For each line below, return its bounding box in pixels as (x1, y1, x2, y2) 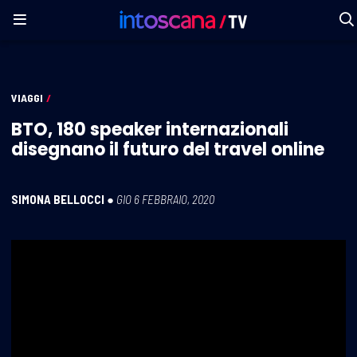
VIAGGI (11, 91, 43, 104)
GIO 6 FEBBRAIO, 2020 (116, 191, 214, 206)
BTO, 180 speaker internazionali (11, 116, 288, 142)
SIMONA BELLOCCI (11, 191, 104, 206)
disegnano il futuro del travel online (11, 136, 324, 162)
